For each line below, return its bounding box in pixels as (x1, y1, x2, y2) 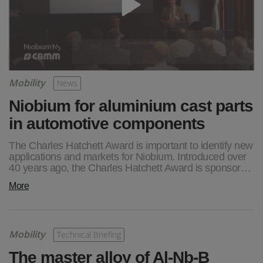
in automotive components (9, 111, 205, 134)
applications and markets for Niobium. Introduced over (9, 149, 247, 163)
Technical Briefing (57, 228, 121, 240)
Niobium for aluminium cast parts (9, 93, 253, 116)
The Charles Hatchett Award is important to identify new (9, 137, 253, 152)
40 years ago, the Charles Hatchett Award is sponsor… (9, 160, 251, 174)
